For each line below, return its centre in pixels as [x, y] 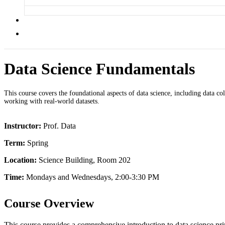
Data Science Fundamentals [99, 69]
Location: [20, 160]
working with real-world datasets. [52, 101]
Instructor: [23, 126]
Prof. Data [59, 126]
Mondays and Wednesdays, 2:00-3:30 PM [92, 177]
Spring [37, 143]
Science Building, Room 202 [84, 160]
